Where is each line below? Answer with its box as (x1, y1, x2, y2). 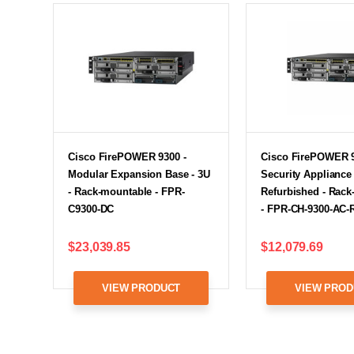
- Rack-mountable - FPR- (68, 185, 185, 198)
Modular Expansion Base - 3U (68, 168, 210, 180)
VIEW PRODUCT (102, 281, 181, 294)
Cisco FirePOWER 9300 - (68, 150, 186, 163)
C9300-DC (68, 202, 115, 215)
